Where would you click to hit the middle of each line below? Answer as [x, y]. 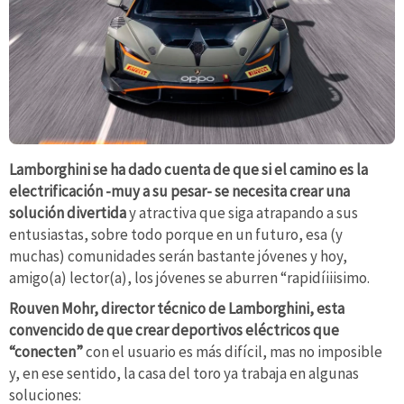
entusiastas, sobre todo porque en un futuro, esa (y [176, 234]
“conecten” [47, 351]
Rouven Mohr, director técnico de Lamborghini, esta [177, 308]
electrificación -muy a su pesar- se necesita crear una [179, 191]
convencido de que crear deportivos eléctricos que [174, 330]
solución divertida [69, 212]
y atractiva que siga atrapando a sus [243, 212]
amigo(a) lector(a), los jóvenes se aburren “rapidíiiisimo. [189, 277]
